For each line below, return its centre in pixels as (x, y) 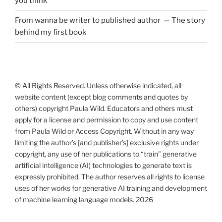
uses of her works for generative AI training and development (111, 188)
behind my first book (51, 32)
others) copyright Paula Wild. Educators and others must (104, 108)
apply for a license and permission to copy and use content (107, 119)
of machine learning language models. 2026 (84, 199)
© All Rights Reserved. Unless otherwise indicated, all (98, 85)
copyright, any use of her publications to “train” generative (106, 154)
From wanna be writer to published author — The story (110, 21)
